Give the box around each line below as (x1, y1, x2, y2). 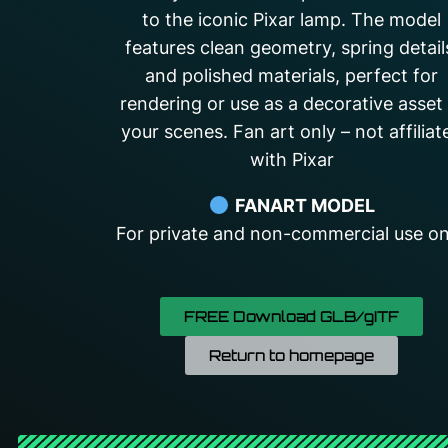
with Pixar (249, 149, 334, 171)
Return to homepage (209, 346, 375, 366)
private (148, 223, 213, 245)
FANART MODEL (234, 195, 375, 217)
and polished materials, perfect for (145, 65, 439, 87)
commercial (290, 223, 394, 245)
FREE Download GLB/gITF (184, 307, 400, 327)
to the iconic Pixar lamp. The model (142, 9, 442, 31)
